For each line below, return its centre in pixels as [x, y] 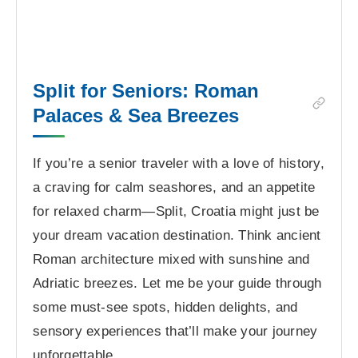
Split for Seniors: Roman [146, 90]
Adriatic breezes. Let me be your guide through [177, 283]
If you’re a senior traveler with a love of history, [179, 163]
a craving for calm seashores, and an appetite [174, 187]
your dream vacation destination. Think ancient [177, 235]
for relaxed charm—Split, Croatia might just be [176, 211]
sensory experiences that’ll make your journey [175, 331]
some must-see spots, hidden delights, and [165, 307]
